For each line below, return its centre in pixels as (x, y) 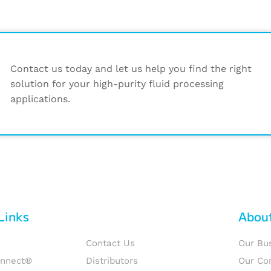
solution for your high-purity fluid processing (117, 84)
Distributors (112, 261)
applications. (40, 99)
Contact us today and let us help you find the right (131, 69)
